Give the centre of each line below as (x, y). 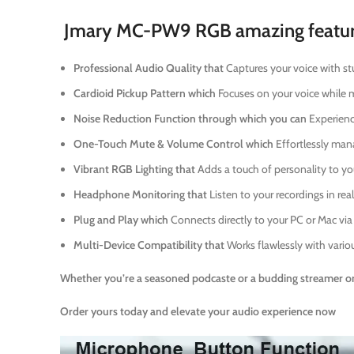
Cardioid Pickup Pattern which (145, 93)
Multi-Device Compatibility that (149, 245)
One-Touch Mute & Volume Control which (173, 143)
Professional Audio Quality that (149, 68)
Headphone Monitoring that (140, 194)
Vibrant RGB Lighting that (134, 169)
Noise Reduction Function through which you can (190, 118)
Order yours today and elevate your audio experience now (198, 311)
